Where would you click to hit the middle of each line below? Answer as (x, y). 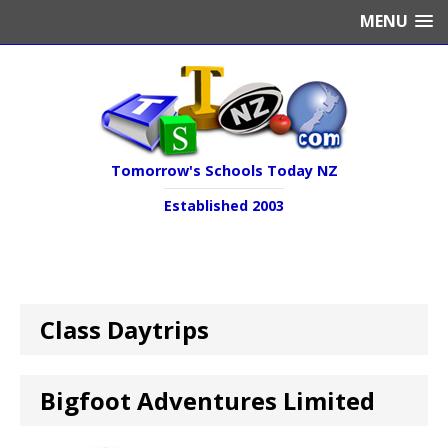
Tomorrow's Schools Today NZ (224, 170)
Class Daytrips (124, 329)
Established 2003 (224, 205)
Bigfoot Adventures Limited (207, 400)
